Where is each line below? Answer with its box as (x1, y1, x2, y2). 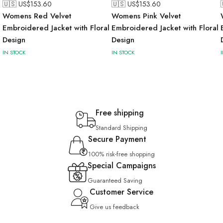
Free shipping (96, 107, 144, 118)
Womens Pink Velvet (111, 10, 181, 21)
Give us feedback (90, 202, 139, 212)
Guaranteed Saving (87, 175, 142, 185)
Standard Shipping (96, 122, 147, 132)
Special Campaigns (87, 159, 156, 171)
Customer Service (90, 186, 153, 198)
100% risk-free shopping (88, 149, 155, 159)
